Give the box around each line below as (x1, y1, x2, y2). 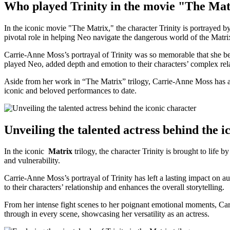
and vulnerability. (4, 156, 60, 165)
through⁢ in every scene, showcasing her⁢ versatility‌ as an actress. (4, 209, 209, 219)
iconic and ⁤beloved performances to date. (4, 86, 137, 95)
